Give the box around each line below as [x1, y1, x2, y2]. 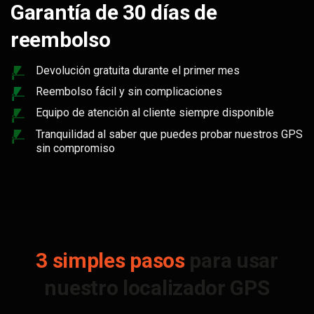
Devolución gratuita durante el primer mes [36, 64, 240, 78]
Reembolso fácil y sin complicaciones [36, 85, 222, 99]
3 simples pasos [36, 247, 185, 273]
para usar [184, 247, 278, 273]
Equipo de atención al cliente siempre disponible [36, 106, 274, 120]
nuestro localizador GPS [44, 275, 270, 300]
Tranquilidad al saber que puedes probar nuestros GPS [36, 127, 303, 141]
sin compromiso [36, 141, 115, 155]
